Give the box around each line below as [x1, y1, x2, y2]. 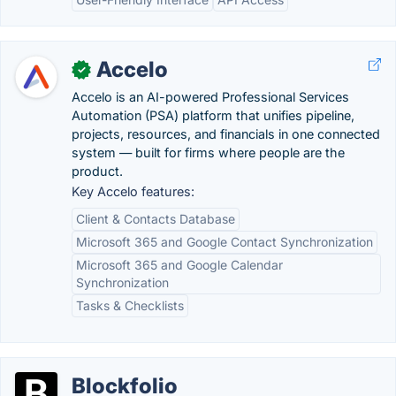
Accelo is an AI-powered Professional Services [72, 89, 349, 104]
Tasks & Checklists [76, 298, 184, 313]
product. [72, 164, 123, 179]
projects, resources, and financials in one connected [72, 126, 380, 141]
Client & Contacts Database [76, 211, 235, 226]
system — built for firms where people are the [72, 145, 345, 160]
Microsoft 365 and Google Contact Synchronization [76, 234, 373, 249]
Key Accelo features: [72, 184, 194, 199]
